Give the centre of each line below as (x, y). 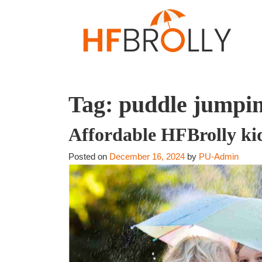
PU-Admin (219, 156)
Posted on (89, 156)
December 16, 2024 (147, 156)
